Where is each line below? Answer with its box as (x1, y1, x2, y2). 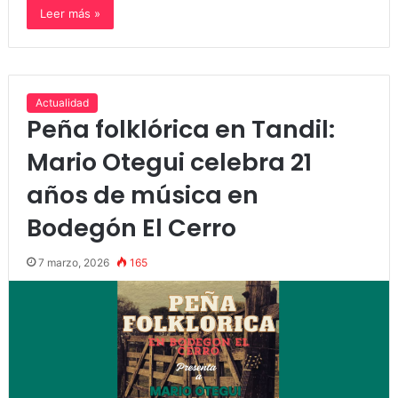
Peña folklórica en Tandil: (26, 113, 335, 146)
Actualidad (35, 96, 89, 109)
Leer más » (39, 6, 100, 21)
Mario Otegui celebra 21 (26, 146, 312, 179)
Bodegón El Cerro (26, 211, 236, 244)
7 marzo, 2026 (37, 256, 109, 269)
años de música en (26, 179, 259, 211)
